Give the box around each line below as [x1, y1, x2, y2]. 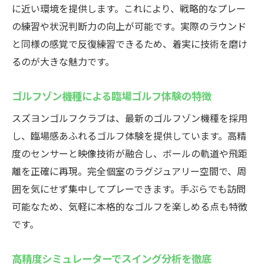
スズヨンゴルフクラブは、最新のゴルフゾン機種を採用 [12, 111, 247, 125]
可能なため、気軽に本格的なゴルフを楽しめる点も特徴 [12, 199, 247, 213]
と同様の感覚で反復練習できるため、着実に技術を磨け [12, 37, 247, 51]
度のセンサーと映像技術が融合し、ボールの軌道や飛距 [12, 146, 247, 160]
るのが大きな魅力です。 [12, 54, 114, 68]
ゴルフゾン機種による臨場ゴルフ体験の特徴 [12, 88, 212, 103]
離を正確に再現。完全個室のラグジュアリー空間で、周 [12, 164, 246, 178]
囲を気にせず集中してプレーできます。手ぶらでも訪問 [12, 181, 246, 196]
